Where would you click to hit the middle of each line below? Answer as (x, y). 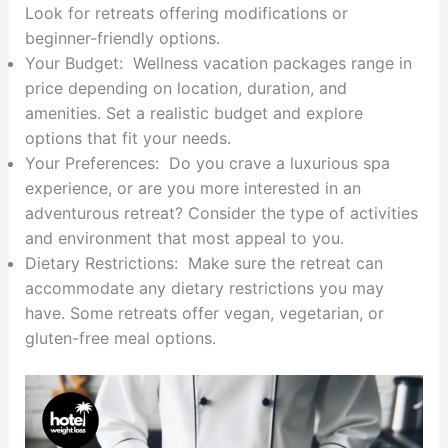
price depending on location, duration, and (185, 88)
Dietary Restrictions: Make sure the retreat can (203, 263)
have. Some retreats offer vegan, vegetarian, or (204, 313)
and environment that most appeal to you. (184, 238)
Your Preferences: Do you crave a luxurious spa (207, 163)
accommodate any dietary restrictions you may (204, 288)
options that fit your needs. (127, 138)
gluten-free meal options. (120, 338)
